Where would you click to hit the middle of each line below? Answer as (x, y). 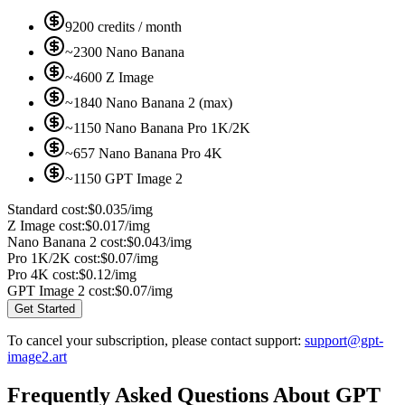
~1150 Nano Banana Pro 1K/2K (158, 128)
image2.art (37, 357)
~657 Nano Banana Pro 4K (144, 154)
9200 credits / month (123, 27)
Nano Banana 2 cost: (67, 242)
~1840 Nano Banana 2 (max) (149, 103)
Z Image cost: (46, 226)
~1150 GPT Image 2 (124, 179)
